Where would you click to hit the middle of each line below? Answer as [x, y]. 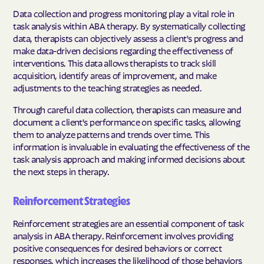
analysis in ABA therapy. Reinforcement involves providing [123, 235]
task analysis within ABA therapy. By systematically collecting [129, 26]
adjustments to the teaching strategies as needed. [107, 88]
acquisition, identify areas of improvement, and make [115, 75]
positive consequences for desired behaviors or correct [118, 247]
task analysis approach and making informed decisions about [129, 158]
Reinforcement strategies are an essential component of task [128, 222]
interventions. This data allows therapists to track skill [115, 63]
